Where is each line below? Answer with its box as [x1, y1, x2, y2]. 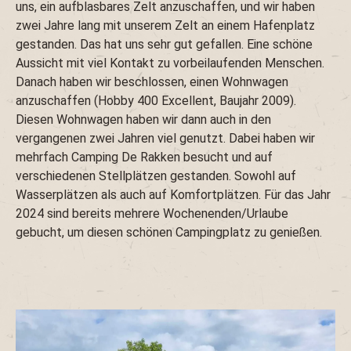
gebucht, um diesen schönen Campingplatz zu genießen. [16, 225, 322, 241]
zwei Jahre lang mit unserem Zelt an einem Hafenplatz [16, 18, 315, 34]
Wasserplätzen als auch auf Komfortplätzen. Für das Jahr [16, 187, 331, 203]
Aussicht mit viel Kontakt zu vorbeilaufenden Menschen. [16, 56, 324, 71]
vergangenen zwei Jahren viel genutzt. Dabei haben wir [16, 131, 315, 147]
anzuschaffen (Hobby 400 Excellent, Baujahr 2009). [16, 93, 296, 109]
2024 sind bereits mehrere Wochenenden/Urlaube [16, 206, 288, 222]
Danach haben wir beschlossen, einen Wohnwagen [16, 74, 288, 90]
